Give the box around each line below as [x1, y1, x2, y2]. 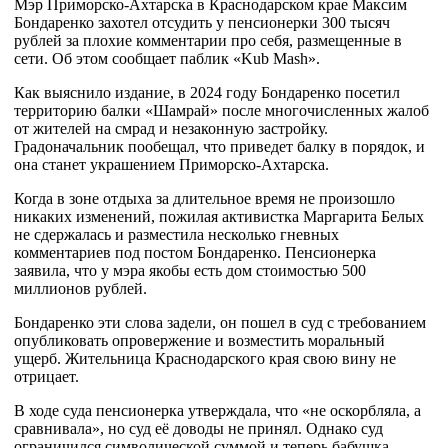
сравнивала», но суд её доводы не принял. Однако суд [14, 420, 383, 437]
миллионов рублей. [14, 280, 147, 297]
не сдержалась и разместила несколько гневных [14, 226, 339, 243]
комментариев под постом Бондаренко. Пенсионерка [14, 244, 376, 261]
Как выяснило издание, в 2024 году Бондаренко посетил [14, 84, 400, 101]
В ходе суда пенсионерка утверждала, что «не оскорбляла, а [14, 402, 421, 419]
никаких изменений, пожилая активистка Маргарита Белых [14, 208, 424, 225]
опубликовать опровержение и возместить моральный [14, 332, 385, 349]
